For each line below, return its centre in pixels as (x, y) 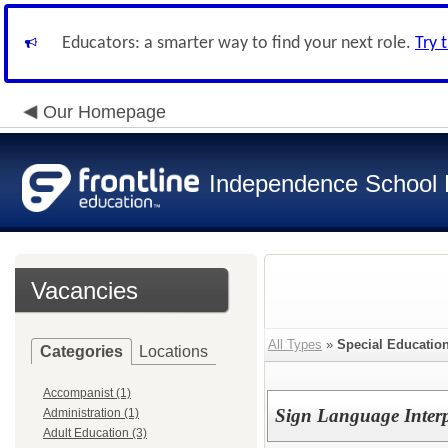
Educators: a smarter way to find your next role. (238, 43)
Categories (81, 351)
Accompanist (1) (87, 393)
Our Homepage (104, 112)
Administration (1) (91, 413)
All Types (295, 344)
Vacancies (84, 290)
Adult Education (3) (95, 433)
